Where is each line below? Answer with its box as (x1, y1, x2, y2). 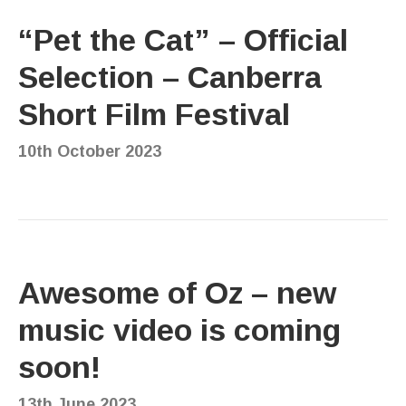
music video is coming (18, 312, 341, 347)
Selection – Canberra (18, 59, 322, 94)
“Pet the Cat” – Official (18, 22, 348, 57)
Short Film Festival (18, 96, 290, 131)
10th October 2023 (18, 141, 161, 160)
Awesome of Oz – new (18, 275, 336, 310)
